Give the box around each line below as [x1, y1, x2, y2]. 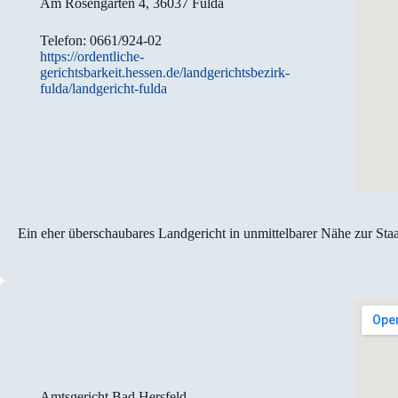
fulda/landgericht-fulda [40, 80, 168, 96]
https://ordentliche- [40, 48, 145, 64]
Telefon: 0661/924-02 [40, 32, 163, 48]
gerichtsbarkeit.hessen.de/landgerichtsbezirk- [40, 64, 291, 80]
